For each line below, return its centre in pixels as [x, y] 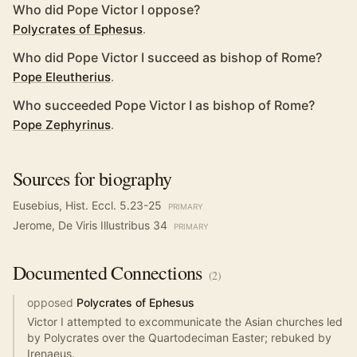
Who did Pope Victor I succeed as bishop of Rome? [167, 57]
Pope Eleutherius [62, 77]
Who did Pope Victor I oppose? [106, 10]
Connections [155, 273]
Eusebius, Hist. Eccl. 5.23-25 [87, 205]
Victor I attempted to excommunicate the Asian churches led [185, 322]
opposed [50, 302]
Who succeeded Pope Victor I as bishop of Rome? [164, 105]
